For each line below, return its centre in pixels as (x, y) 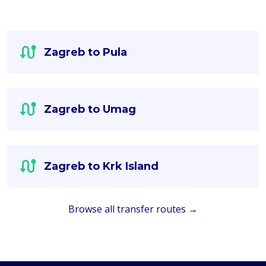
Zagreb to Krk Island (101, 166)
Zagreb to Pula (85, 52)
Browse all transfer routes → (133, 209)
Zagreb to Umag (90, 109)
